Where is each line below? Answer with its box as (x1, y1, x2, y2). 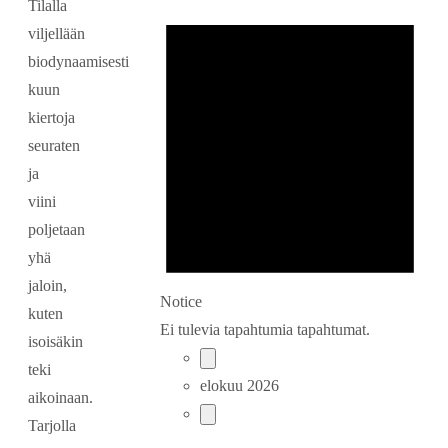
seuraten (28, 137, 80, 155)
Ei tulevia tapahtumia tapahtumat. (160, 320, 370, 338)
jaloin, (28, 277, 67, 295)
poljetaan (28, 221, 85, 239)
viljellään (28, 25, 85, 43)
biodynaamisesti (28, 53, 129, 71)
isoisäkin (28, 333, 83, 351)
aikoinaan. (28, 389, 93, 407)
